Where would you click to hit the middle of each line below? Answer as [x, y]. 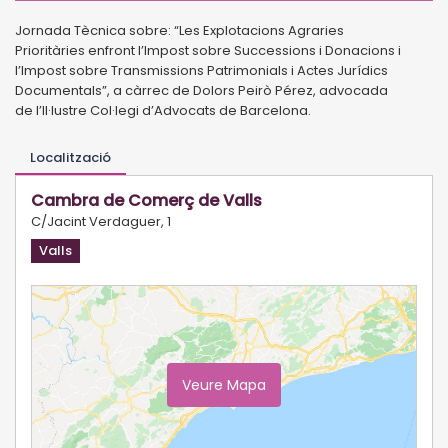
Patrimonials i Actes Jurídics [297, 70]
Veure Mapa [224, 384]
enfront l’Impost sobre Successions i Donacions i [244, 50]
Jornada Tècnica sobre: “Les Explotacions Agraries [179, 30]
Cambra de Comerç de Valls [146, 200]
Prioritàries [51, 50]
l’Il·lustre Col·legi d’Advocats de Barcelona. [173, 110]
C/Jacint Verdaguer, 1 [101, 221]
